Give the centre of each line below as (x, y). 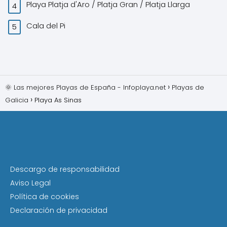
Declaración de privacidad (59, 211)
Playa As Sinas (59, 100)
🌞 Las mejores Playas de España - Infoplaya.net (85, 88)
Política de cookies (45, 197)
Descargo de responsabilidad (65, 169)
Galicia (17, 100)
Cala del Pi (47, 25)
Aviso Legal (30, 183)
